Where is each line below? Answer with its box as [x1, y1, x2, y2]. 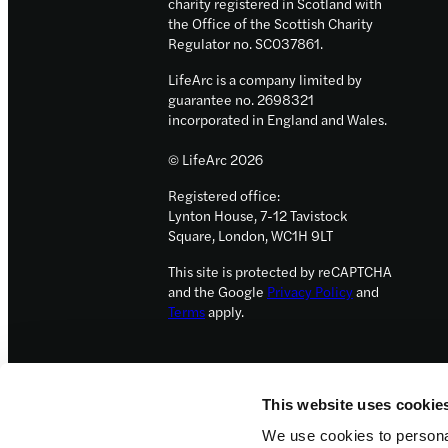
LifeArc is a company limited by [168, 68, 362, 89]
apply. [205, 300, 244, 321]
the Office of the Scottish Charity [168, 12, 373, 33]
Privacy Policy [267, 280, 353, 301]
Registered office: [168, 184, 288, 205]
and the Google [168, 280, 267, 301]
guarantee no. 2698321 [168, 88, 314, 109]
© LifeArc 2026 [168, 148, 263, 169]
